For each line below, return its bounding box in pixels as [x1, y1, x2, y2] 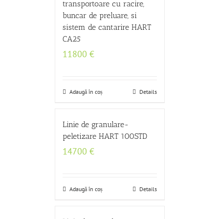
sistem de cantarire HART [62, 22, 151, 32]
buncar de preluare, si [62, 11, 137, 20]
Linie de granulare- [62, 120, 129, 129]
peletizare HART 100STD [62, 131, 147, 141]
